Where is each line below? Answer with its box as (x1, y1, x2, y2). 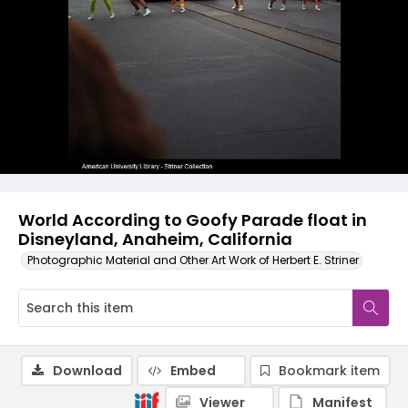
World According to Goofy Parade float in (18, 209, 367, 231)
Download (53, 362, 122, 380)
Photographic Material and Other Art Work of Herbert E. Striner (27, 252, 359, 268)
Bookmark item (279, 362, 380, 380)
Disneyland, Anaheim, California (18, 228, 292, 250)
